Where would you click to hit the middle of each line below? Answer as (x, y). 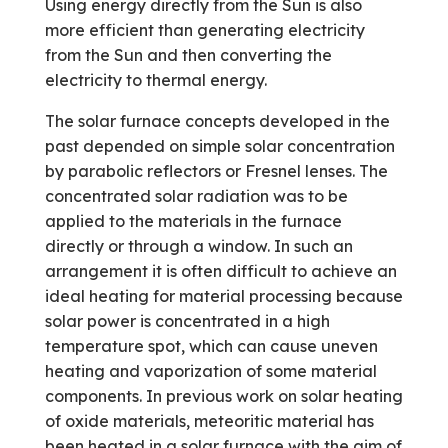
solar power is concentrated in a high (187, 321)
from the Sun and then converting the (188, 55)
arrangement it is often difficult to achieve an (220, 271)
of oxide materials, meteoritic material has (209, 421)
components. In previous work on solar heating (223, 396)
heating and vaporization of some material (210, 371)
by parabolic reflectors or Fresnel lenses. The (216, 171)
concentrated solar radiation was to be (196, 196)
